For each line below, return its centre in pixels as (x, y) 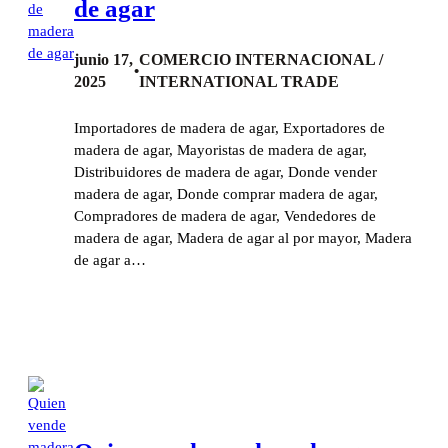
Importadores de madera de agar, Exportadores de (229, 128)
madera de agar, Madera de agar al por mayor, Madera (243, 238)
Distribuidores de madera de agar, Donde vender (225, 172)
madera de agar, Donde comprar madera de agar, (226, 194)
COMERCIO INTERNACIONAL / (260, 60)
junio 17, (103, 60)
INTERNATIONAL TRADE (238, 82)
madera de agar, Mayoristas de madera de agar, (220, 150)
